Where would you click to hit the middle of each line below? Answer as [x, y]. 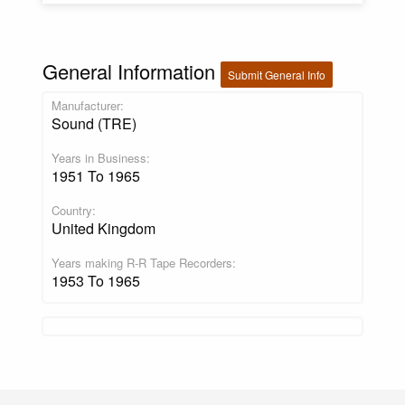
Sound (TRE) [94, 123]
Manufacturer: [87, 105]
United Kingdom [103, 228]
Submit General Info [277, 75]
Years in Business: [100, 157]
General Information [129, 71]
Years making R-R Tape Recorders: [143, 262]
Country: [73, 210]
